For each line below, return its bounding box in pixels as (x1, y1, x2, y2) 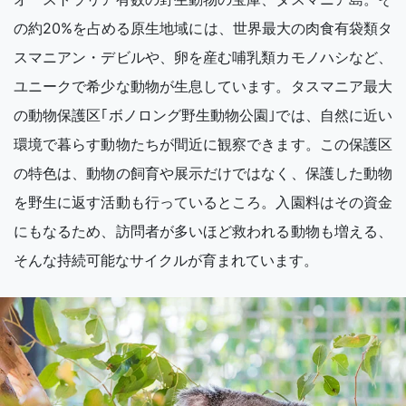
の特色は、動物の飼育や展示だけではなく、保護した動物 (14, 164, 392, 183)
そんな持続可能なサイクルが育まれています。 (14, 251, 318, 270)
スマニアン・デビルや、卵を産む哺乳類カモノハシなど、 (14, 48, 392, 67)
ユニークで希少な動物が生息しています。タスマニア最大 (14, 77, 392, 96)
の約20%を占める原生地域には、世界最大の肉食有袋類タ (14, 19, 392, 38)
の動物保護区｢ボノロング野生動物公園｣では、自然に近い (14, 106, 392, 125)
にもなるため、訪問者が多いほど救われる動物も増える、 (14, 222, 392, 241)
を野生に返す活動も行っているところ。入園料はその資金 (14, 193, 392, 212)
